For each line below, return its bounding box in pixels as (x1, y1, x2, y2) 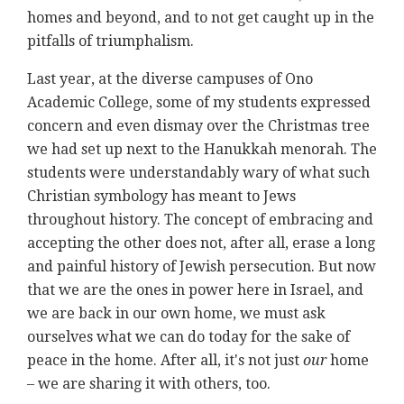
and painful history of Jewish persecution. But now (27, 258, 376, 276)
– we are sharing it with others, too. (27, 375, 271, 393)
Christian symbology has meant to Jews (27, 188, 296, 206)
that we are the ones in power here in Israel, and (27, 281, 363, 299)
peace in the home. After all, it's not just (27, 352, 303, 370)
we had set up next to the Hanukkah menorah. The (27, 141, 377, 159)
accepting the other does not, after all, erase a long (27, 234, 375, 252)
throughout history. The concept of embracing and (27, 211, 373, 229)
